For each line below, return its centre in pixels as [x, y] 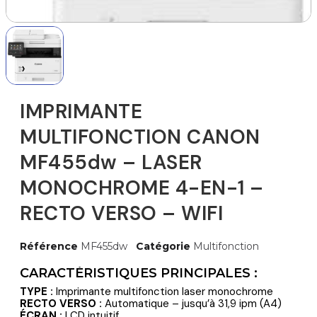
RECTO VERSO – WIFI [121, 213]
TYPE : [36, 291]
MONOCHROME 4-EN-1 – [142, 188]
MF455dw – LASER [111, 162]
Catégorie [163, 246]
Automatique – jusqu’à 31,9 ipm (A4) [192, 303]
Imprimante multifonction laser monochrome [163, 291]
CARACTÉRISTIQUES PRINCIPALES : [139, 273]
